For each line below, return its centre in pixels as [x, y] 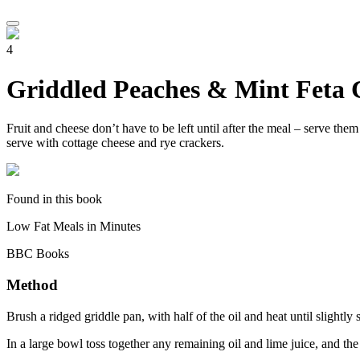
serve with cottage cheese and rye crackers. [115, 143]
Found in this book [54, 199]
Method [32, 285]
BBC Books [38, 254]
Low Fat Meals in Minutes [74, 227]
